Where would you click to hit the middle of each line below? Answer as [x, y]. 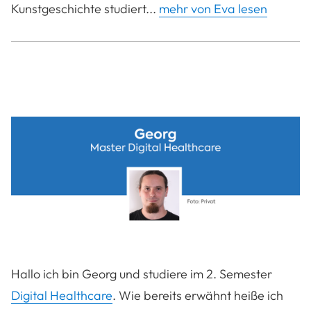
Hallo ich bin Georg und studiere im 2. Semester [142, 274]
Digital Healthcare [62, 296]
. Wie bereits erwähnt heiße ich [198, 296]
